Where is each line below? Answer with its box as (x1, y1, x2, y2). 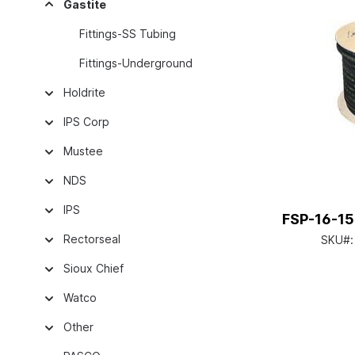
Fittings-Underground (79, 56, 193, 70)
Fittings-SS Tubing (79, 27, 176, 40)
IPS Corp (63, 115, 109, 128)
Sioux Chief (63, 261, 124, 275)
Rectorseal (63, 232, 120, 246)
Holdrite (63, 86, 105, 99)
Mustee (63, 144, 103, 158)
